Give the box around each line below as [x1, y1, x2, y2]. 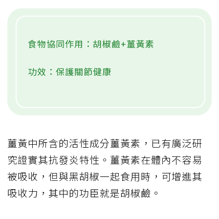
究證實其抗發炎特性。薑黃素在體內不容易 [7, 152, 202, 167]
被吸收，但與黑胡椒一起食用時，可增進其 [7, 169, 202, 183]
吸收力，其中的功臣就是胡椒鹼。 [7, 185, 161, 200]
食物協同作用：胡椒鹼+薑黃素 [28, 37, 154, 50]
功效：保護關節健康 [28, 65, 111, 78]
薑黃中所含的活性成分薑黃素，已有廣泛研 [7, 135, 202, 150]
